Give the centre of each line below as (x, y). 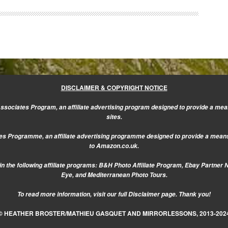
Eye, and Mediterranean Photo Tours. (114, 175)
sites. (114, 117)
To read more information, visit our (68, 194)
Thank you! (194, 194)
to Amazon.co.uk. (114, 146)
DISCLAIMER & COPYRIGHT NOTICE (114, 88)
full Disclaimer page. (148, 194)
